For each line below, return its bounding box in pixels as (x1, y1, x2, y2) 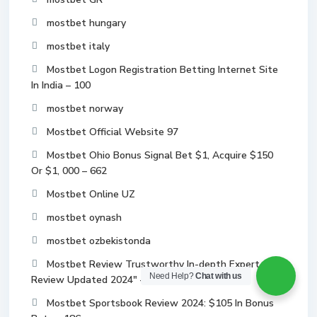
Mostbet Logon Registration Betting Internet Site (47, 63, 278, 76)
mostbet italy (47, 40, 110, 53)
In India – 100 (31, 79, 91, 92)
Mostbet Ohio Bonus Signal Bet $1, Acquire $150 (47, 149, 273, 162)
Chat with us (195, 271, 242, 281)
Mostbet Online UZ (47, 188, 135, 201)
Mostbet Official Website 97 (47, 125, 178, 139)
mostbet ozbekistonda (47, 234, 151, 248)
